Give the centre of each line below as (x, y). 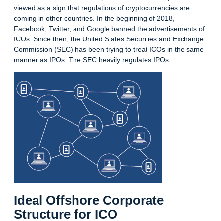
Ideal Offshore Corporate (89, 200)
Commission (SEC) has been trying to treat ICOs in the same (109, 49)
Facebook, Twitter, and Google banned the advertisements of (109, 28)
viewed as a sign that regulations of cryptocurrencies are (102, 8)
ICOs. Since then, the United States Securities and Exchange (109, 39)
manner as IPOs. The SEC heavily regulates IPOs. (92, 59)
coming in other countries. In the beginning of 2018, (94, 18)
